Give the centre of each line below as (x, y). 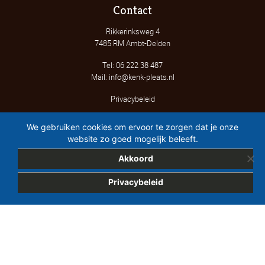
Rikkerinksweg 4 (132, 32)
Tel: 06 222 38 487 (132, 65)
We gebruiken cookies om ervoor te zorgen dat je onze (132, 127)
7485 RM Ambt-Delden (132, 43)
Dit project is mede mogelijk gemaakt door (132, 248)
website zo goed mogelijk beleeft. (132, 139)
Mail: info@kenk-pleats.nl (132, 77)
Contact (132, 11)
